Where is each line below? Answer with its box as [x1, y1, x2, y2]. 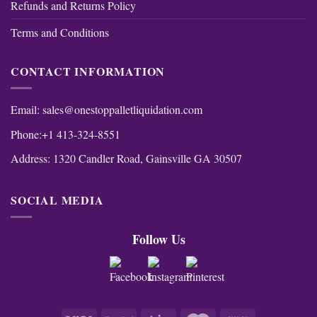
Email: [11, 102, 42, 117]
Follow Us [132, 230, 185, 249]
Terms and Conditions [11, 24, 109, 40]
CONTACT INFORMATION [11, 62, 166, 79]
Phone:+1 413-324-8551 [11, 126, 120, 142]
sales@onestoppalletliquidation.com [42, 102, 202, 117]
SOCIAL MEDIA [11, 191, 104, 208]
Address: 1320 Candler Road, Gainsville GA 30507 [11, 151, 242, 166]
